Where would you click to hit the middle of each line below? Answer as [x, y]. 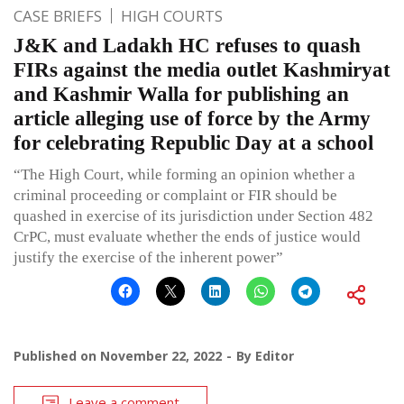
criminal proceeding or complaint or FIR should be [175, 196]
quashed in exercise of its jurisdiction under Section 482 [193, 216]
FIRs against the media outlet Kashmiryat [202, 70]
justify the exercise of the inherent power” [148, 258]
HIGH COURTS [172, 16]
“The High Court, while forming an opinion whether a [184, 175]
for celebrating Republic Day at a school [193, 143]
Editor [275, 356]
